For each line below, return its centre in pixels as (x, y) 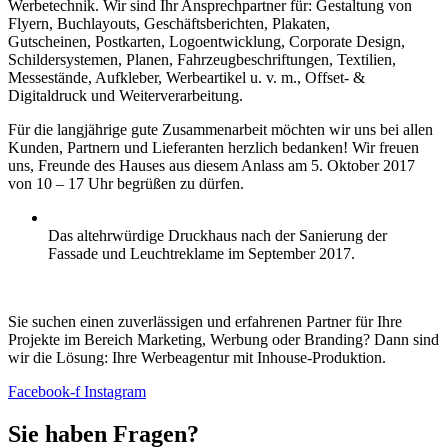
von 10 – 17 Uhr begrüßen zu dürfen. (126, 183)
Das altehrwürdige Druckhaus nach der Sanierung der (217, 235)
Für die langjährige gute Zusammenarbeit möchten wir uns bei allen (220, 129)
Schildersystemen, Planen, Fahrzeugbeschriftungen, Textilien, (202, 59)
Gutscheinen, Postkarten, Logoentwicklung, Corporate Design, (206, 41)
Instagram (115, 391)
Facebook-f (44, 391)
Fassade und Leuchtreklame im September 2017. (201, 253)
